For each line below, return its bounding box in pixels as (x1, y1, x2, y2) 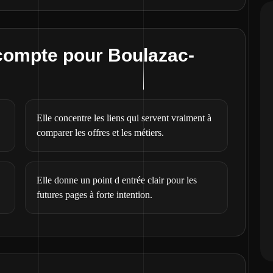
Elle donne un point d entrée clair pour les (37, 175, 197, 185)
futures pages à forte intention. (37, 190, 153, 200)
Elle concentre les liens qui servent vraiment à (37, 113, 212, 123)
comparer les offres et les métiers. (37, 127, 165, 138)
